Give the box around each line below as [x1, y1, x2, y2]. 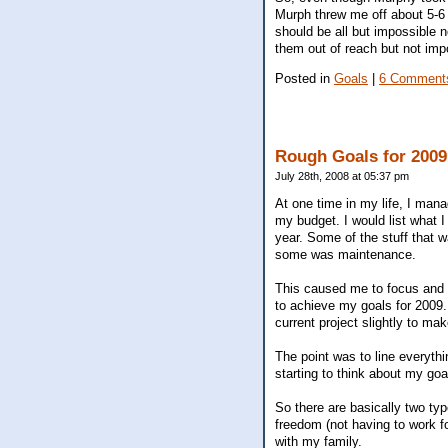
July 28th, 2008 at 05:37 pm [275, 170, 409, 183]
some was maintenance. [275, 247, 416, 263]
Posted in [275, 70, 334, 86]
